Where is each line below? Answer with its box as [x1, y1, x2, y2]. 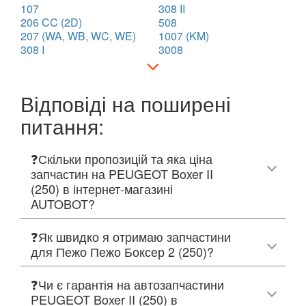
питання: [20, 111, 104, 141]
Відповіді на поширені [20, 88, 231, 118]
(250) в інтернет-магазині [31, 179, 173, 197]
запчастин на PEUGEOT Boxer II [31, 164, 213, 182]
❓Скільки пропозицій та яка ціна [31, 149, 212, 167]
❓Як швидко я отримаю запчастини [31, 227, 231, 245]
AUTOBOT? [31, 194, 95, 212]
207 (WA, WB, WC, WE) [20, 27, 136, 44]
